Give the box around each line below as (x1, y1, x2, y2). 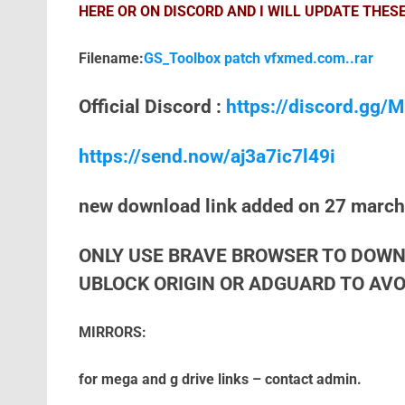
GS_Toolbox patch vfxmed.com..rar (143, 50, 373, 67)
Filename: (78, 50, 144, 67)
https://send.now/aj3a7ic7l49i (78, 146, 335, 167)
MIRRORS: (78, 324, 146, 341)
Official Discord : (78, 96, 226, 118)
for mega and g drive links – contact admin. (78, 371, 362, 388)
